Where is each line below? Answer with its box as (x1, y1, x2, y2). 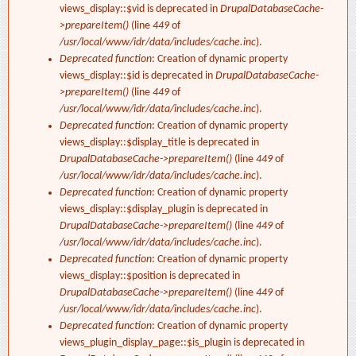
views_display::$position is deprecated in (60, 270, 240, 283)
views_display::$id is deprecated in (60, 70, 215, 83)
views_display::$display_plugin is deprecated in (60, 203, 268, 216)
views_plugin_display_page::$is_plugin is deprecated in (60, 337, 304, 350)
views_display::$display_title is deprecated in (60, 137, 259, 149)
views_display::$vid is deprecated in (60, 3, 220, 16)
